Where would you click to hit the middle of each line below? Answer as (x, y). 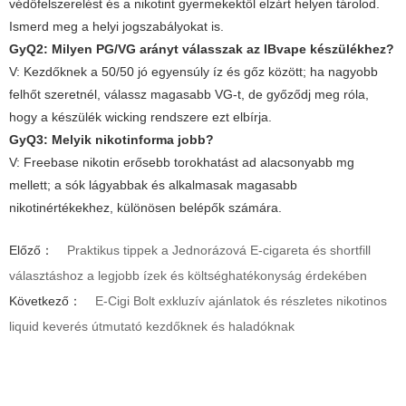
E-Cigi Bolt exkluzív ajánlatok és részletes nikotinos (241, 300)
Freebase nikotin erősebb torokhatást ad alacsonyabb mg (187, 162)
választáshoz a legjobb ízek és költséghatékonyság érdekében (188, 275)
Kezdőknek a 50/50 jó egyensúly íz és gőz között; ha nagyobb (199, 71)
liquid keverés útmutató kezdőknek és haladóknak (152, 326)
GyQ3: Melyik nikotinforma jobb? (111, 139)
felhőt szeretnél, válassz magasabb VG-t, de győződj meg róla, (189, 94)
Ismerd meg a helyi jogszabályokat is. (116, 26)
